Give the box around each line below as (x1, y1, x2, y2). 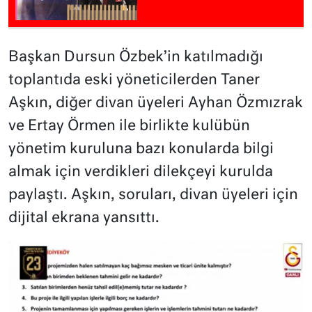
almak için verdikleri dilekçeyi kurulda (8, 164, 273, 180)
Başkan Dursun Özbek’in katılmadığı (8, 49, 263, 65)
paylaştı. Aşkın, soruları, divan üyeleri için (8, 187, 298, 203)
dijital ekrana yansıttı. (8, 210, 159, 226)
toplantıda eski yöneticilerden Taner (8, 72, 260, 88)
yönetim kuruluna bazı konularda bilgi (8, 141, 274, 157)
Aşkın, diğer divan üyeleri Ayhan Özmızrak (8, 95, 303, 111)
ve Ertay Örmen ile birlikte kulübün (8, 118, 250, 134)
